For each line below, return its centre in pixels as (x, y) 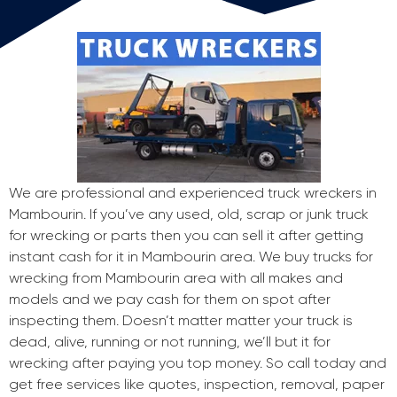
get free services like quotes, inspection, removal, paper (197, 385)
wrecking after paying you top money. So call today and (198, 363)
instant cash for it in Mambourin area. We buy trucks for (191, 257)
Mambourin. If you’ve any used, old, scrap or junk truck (189, 214)
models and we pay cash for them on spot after (170, 300)
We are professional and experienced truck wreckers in (193, 193)
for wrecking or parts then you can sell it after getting (186, 236)
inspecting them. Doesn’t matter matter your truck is (181, 321)
